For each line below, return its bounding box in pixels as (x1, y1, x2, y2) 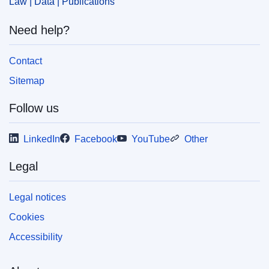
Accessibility (9, 231, 62, 242)
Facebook (74, 133, 117, 144)
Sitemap (9, 75, 44, 86)
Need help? (9, 23, 70, 37)
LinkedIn (23, 133, 60, 144)
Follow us (9, 101, 59, 115)
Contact (9, 55, 42, 66)
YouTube (131, 133, 170, 144)
